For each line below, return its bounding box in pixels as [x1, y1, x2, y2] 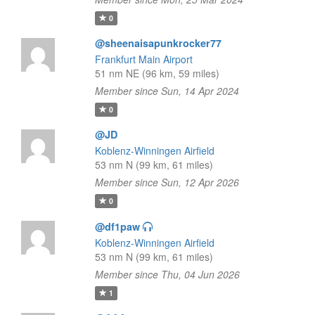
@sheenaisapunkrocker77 [94, 36, 221, 50]
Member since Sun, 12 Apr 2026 [94, 175, 239, 189]
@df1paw [94, 219, 140, 233]
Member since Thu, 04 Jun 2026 [94, 267, 240, 281]
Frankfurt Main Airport [94, 52, 193, 66]
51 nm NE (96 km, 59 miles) [94, 66, 219, 80]
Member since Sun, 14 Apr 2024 [94, 84, 239, 98]
